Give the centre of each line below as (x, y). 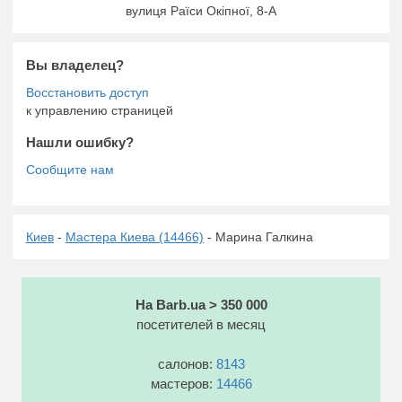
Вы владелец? (75, 65)
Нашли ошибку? (80, 142)
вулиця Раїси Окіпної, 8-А (201, 10)
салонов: (187, 363)
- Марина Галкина (258, 236)
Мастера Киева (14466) (135, 236)
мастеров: (183, 383)
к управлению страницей (100, 110)
